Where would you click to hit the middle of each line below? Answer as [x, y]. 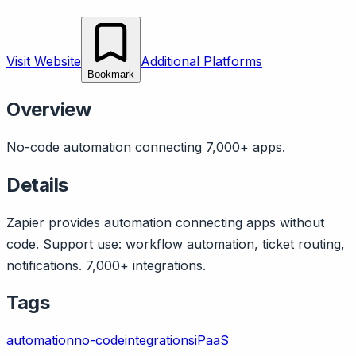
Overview [49, 109]
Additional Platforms [201, 61]
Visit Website [44, 61]
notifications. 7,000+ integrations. [106, 265]
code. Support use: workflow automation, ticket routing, [176, 244]
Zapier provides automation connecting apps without [165, 222]
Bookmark [111, 74]
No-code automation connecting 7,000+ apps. [146, 147]
